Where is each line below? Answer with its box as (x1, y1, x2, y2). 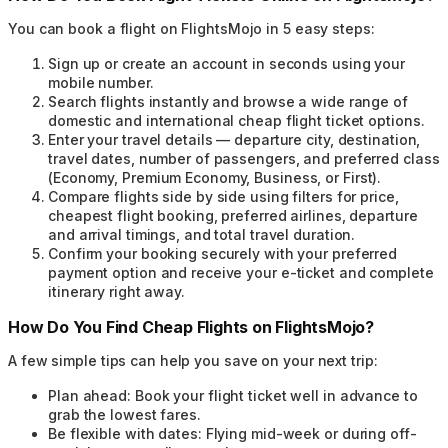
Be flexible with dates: (48, 424, 202, 442)
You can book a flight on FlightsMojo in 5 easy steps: (8, 19, 375, 37)
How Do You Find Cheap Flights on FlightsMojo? (8, 316, 374, 337)
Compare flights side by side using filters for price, (48, 187, 399, 205)
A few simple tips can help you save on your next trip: (8, 351, 378, 369)
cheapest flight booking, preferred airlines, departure (48, 206, 418, 224)
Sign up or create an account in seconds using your (48, 54, 405, 72)
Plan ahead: (48, 386, 131, 404)
